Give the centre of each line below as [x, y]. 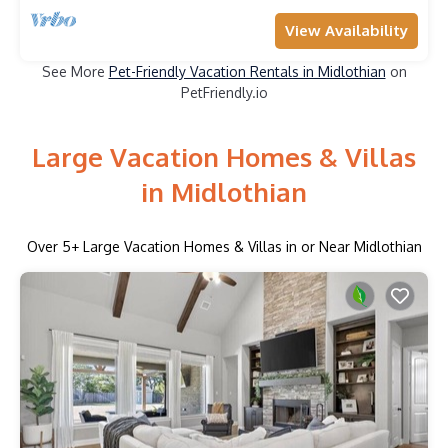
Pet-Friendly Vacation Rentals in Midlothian [247, 71]
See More [75, 71]
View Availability [346, 30]
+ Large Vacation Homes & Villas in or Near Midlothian [246, 246]
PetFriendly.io [224, 92]
